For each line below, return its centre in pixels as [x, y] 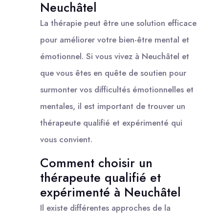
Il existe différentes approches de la [105, 208]
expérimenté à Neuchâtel [110, 192]
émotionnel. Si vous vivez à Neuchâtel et [115, 56]
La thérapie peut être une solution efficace [118, 23]
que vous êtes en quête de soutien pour [113, 73]
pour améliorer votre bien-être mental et [115, 40]
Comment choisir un [96, 163]
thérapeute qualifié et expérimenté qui [111, 123]
